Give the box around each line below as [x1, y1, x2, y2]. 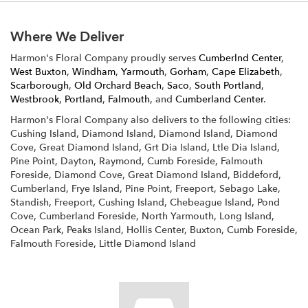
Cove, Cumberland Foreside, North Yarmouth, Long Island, [10, 210, 274, 223]
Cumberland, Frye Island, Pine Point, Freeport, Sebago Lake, [10, 182, 280, 195]
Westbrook [10, 93, 59, 106]
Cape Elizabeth [212, 65, 280, 78]
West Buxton [10, 65, 67, 78]
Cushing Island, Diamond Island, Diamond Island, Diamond [10, 127, 278, 140]
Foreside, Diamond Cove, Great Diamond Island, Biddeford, [10, 168, 281, 181]
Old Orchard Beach [74, 79, 162, 92]
